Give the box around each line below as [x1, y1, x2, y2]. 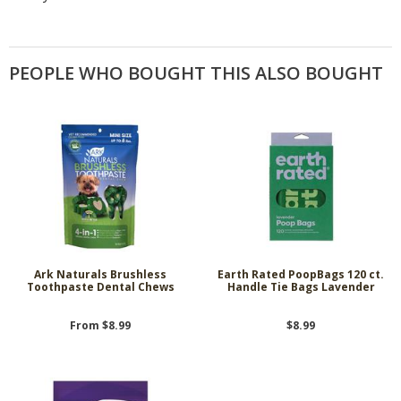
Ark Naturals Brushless [34, 267, 166, 283]
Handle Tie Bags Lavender [226, 279, 375, 295]
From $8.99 [70, 317, 131, 333]
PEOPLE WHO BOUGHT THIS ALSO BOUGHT [9, 60, 383, 85]
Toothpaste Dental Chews [26, 279, 175, 295]
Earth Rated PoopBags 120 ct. [218, 267, 384, 283]
